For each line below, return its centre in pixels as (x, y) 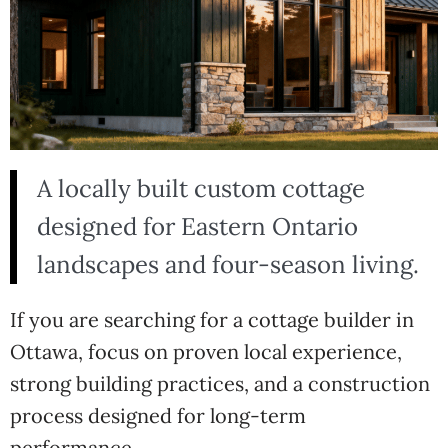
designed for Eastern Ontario (197, 226)
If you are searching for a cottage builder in (212, 319)
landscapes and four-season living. (228, 264)
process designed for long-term (158, 415)
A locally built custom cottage (201, 188)
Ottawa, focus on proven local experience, (206, 351)
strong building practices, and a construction (220, 383)
